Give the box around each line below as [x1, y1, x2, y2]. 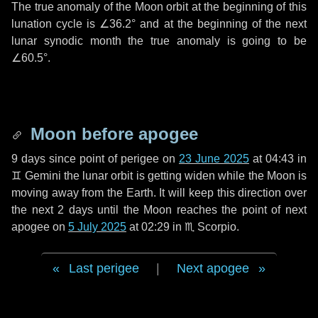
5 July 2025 [68, 221, 126, 233]
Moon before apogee [26, 124, 198, 143]
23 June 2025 [179, 153, 249, 165]
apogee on [11, 221, 68, 233]
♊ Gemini [11, 170, 61, 182]
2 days [57, 204, 93, 216]
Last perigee [69, 261, 139, 275]
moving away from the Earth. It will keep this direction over [11, 187, 307, 199]
